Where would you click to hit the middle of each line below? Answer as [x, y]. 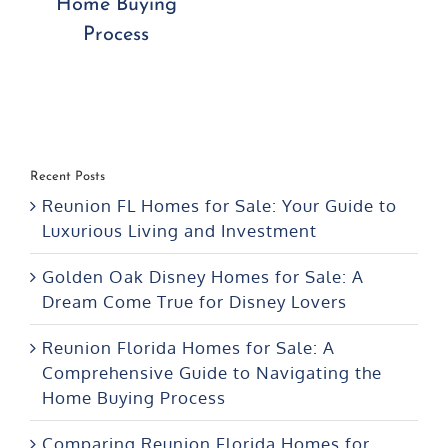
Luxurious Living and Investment [179, 230]
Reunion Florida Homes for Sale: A [188, 347]
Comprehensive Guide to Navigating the [212, 372]
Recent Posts [67, 177]
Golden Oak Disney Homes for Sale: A [203, 276]
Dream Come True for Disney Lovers [194, 301]
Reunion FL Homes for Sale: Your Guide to [219, 205]
